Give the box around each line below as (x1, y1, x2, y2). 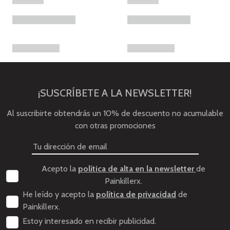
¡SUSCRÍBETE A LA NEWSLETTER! (38, 86, 192, 99)
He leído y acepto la (23, 189, 96, 199)
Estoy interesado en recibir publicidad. (23, 216, 156, 226)
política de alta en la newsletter (78, 163, 196, 174)
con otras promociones (74, 120, 156, 130)
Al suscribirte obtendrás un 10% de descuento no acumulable (7, 108, 223, 118)
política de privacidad (96, 189, 176, 199)
